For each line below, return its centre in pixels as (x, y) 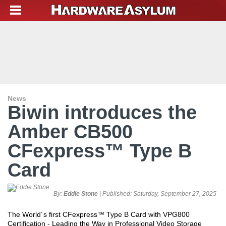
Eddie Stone (81, 194)
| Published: (116, 194)
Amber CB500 (70, 132)
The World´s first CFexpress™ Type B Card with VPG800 (99, 214)
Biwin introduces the (102, 112)
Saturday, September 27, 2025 (175, 194)
